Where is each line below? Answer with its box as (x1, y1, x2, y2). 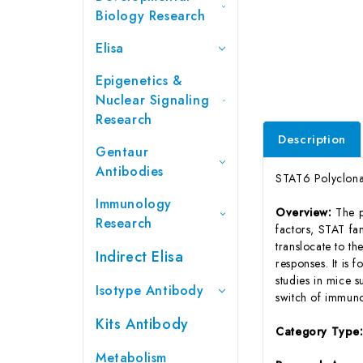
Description (278, 130, 346, 148)
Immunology (96, 194, 172, 213)
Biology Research (96, 6, 206, 25)
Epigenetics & (96, 70, 182, 90)
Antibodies (96, 161, 164, 181)
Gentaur (96, 142, 149, 161)
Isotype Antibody (96, 280, 204, 300)
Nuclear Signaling (96, 90, 210, 109)
